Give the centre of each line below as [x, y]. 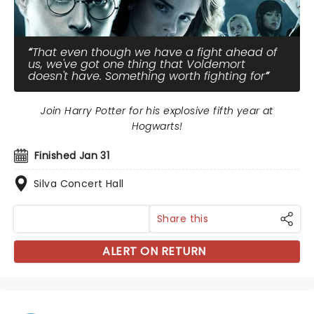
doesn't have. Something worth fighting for [146, 76]
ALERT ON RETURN [154, 251]
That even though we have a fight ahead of [155, 52]
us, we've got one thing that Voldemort [137, 64]
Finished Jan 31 [72, 156]
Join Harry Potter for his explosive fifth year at [157, 111]
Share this [183, 219]
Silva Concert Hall [79, 184]
